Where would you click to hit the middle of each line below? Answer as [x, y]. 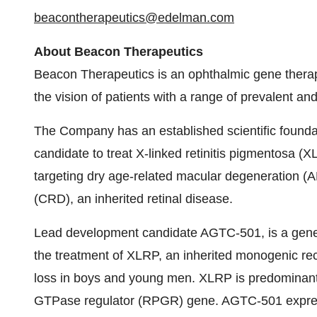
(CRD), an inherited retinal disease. [133, 199]
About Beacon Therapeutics [119, 52]
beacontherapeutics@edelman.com [134, 18]
